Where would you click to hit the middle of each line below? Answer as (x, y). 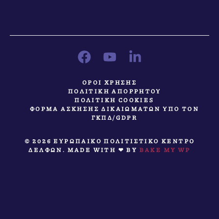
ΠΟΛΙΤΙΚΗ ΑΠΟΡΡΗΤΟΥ (114, 91)
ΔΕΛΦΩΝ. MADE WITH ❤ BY (84, 150)
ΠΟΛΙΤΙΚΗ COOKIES (114, 100)
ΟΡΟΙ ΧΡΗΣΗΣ (109, 83)
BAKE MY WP (165, 150)
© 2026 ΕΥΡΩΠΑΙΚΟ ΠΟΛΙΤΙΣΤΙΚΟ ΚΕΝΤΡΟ (109, 141)
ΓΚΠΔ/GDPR (114, 118)
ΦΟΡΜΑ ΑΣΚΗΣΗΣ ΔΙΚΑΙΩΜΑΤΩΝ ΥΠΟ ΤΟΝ (114, 109)
